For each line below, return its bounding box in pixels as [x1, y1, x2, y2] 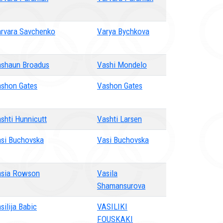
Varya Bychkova [97, 26, 149, 36]
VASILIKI [97, 202, 127, 212]
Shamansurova [97, 181, 145, 191]
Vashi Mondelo [97, 60, 147, 70]
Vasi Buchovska [97, 135, 149, 145]
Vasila [97, 168, 117, 178]
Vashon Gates [97, 81, 142, 91]
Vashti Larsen [97, 114, 142, 124]
